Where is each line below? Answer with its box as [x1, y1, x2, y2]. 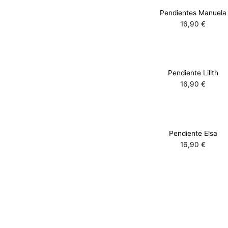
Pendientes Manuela [159, 8, 226, 17]
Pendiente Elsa [168, 129, 217, 138]
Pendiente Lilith [167, 69, 218, 77]
